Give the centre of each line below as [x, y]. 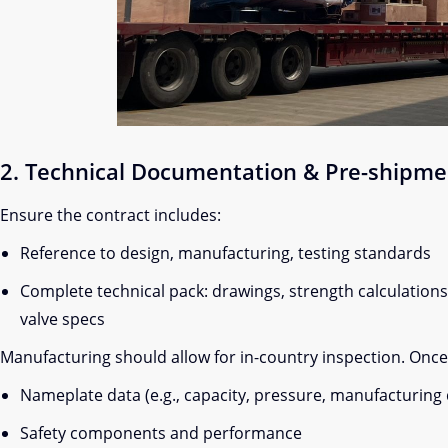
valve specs [62, 319]
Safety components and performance [161, 433]
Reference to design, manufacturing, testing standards [225, 253]
